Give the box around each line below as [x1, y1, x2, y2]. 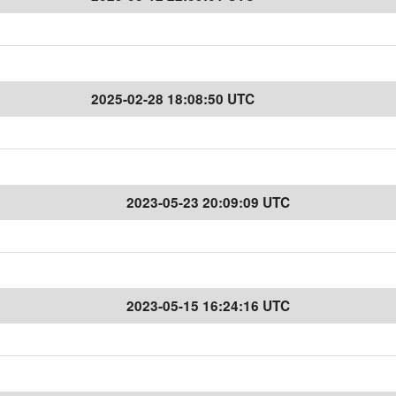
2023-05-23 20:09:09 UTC [126, 193, 290, 212]
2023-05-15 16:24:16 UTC [126, 296, 290, 316]
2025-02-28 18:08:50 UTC [91, 89, 255, 109]
